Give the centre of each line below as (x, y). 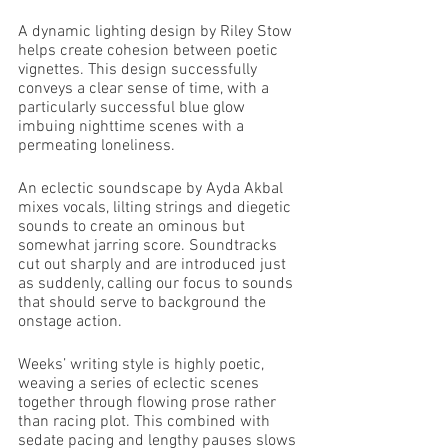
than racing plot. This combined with (146, 422)
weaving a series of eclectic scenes (140, 384)
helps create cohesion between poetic (150, 51)
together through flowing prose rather (149, 403)
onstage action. (72, 322)
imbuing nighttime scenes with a (133, 127)
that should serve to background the (144, 303)
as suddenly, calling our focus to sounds (157, 284)
